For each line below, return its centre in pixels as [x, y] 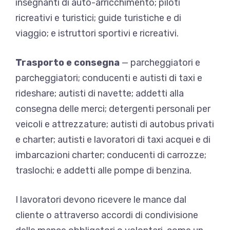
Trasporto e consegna [68, 62]
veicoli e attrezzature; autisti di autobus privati [115, 124]
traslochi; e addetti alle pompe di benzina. [103, 170]
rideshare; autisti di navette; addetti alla [100, 93]
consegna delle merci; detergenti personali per [113, 109]
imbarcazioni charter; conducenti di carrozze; [111, 155]
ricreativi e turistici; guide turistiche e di [98, 18]
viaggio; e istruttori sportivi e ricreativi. [97, 33]
